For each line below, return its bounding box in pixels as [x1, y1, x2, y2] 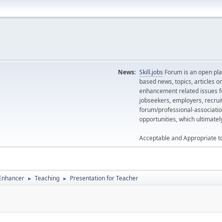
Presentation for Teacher [70, 174, 138, 182]
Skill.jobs [139, 68, 163, 76]
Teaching [35, 174, 59, 182]
